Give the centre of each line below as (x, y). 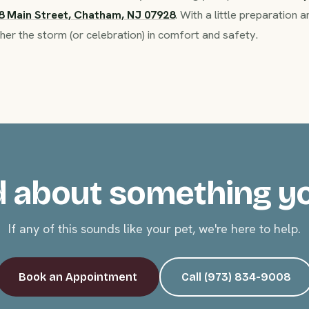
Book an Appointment (78, 277)
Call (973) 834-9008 (236, 277)
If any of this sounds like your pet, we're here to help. (154, 228)
